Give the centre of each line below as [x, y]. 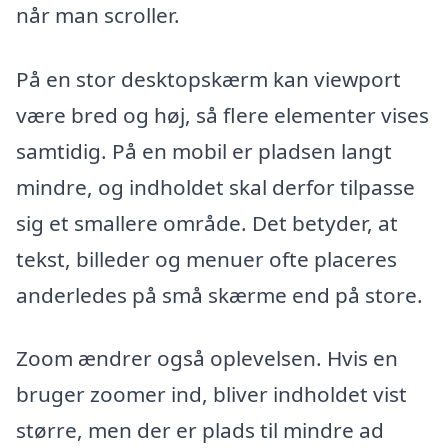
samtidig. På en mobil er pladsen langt [204, 150]
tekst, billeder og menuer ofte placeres [206, 258]
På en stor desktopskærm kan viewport [208, 78]
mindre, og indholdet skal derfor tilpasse [215, 186]
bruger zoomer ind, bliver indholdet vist [211, 394]
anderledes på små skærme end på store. [219, 294]
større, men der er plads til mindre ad [200, 430]
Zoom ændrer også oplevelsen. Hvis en [207, 358]
